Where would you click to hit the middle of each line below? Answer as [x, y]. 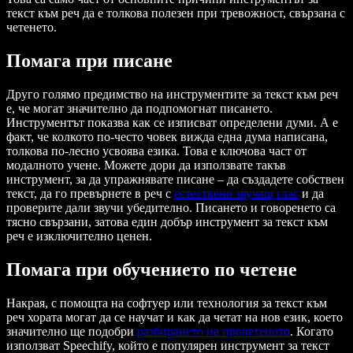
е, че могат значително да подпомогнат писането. [139, 108]
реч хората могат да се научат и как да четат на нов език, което [175, 317]
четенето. [32, 28]
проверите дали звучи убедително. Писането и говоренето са [171, 207]
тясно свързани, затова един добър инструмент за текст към [167, 221]
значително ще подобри [72, 331]
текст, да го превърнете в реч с [90, 193]
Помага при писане [89, 61]
